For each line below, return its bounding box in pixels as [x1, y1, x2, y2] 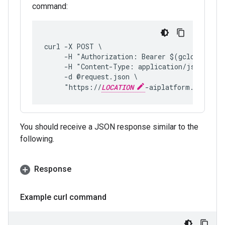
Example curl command [20, 192, 106, 202]
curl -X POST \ [44, 42, 102, 51]
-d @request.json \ [44, 72, 138, 81]
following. [20, 134, 54, 144]
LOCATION [101, 82, 134, 92]
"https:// [44, 82, 101, 92]
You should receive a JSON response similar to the [20, 122, 198, 132]
